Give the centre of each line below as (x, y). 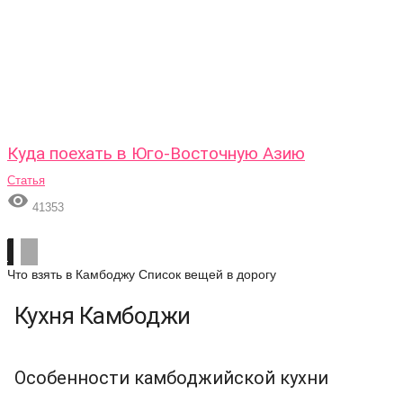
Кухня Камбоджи (103, 316)
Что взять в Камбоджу (71, 274)
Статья (26, 180)
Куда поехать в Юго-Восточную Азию (156, 153)
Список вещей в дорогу (207, 274)
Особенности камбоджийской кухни (171, 378)
